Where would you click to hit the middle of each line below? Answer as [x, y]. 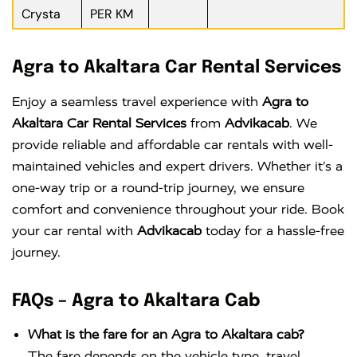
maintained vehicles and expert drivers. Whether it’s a [177, 166]
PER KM [112, 14]
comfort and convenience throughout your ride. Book [178, 209]
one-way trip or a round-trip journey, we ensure [158, 187]
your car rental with [75, 230]
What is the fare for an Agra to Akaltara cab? [166, 334]
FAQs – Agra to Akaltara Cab [136, 301]
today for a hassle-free [273, 230]
